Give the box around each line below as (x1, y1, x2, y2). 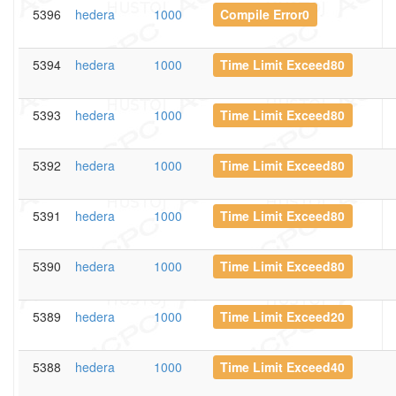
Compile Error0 (220, 5, 310, 23)
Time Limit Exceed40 (220, 358, 346, 376)
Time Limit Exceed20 (220, 308, 346, 325)
